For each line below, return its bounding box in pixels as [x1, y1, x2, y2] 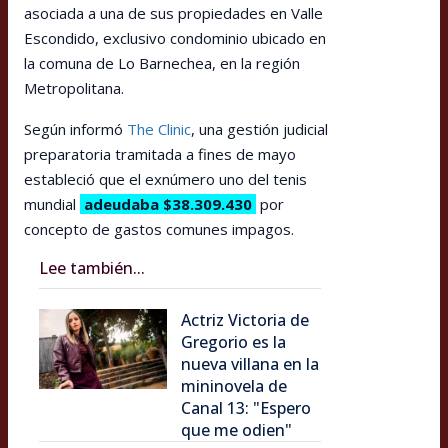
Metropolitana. [24, 77, 124, 98]
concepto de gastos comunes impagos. [24, 218, 294, 239]
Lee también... [39, 256, 145, 279]
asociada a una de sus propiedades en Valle [24, 2, 323, 23]
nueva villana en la [181, 352, 319, 375]
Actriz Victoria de [181, 308, 309, 331]
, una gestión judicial [191, 118, 328, 139]
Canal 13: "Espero [181, 396, 311, 419]
